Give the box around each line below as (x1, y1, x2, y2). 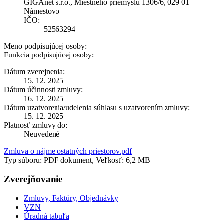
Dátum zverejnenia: (4, 67, 65, 76)
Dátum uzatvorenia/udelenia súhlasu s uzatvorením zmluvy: (4, 103, 190, 111)
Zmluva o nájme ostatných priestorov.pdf (4, 146, 132, 155)
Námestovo (24, 6, 59, 15)
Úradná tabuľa (24, 212, 69, 221)
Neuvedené (24, 129, 59, 138)
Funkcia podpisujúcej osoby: (4, 50, 94, 59)
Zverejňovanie (4, 173, 62, 184)
